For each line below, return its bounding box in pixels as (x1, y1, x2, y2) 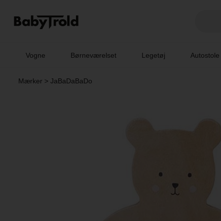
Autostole (190, 51, 220, 59)
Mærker (18, 77, 42, 85)
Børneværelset (71, 51, 117, 59)
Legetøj (142, 51, 166, 59)
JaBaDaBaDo (50, 77, 92, 85)
